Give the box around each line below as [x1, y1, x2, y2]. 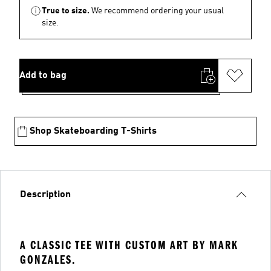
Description [20, 190, 71, 200]
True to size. [42, 7, 90, 15]
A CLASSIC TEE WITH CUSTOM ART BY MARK [20, 238, 238, 252]
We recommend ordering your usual [91, 7, 224, 15]
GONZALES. [20, 253, 76, 267]
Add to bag [19, 71, 67, 80]
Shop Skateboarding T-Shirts [30, 126, 157, 136]
